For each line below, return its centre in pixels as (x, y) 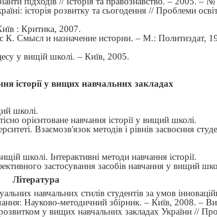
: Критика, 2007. (47, 29)
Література (36, 179)
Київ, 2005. (107, 56)
